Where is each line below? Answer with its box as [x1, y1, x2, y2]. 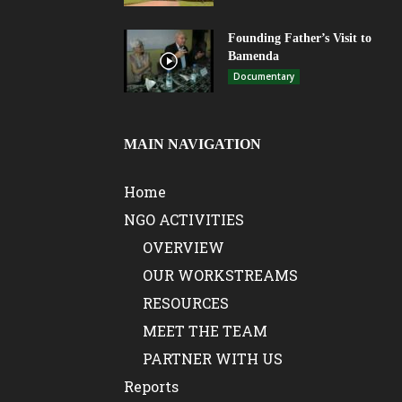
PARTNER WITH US [143, 349, 283, 368]
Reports [124, 377, 179, 396]
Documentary [233, 70, 294, 83]
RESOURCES [143, 293, 229, 312]
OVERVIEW [143, 238, 224, 257]
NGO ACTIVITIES [124, 210, 244, 229]
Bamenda [228, 49, 279, 63]
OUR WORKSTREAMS [143, 266, 298, 284]
